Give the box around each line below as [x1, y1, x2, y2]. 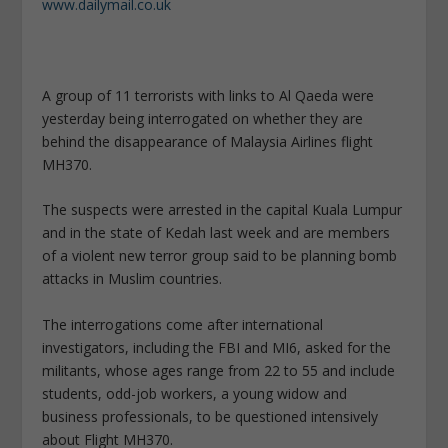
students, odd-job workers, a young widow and [42, 383, 348, 403]
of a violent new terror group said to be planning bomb [42, 246, 398, 266]
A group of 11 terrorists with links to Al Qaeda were [42, 85, 375, 105]
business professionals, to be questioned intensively [42, 406, 379, 426]
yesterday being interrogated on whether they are [42, 108, 364, 128]
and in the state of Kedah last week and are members [42, 223, 391, 243]
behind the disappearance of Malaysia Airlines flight [42, 131, 374, 151]
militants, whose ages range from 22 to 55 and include [42, 360, 396, 380]
